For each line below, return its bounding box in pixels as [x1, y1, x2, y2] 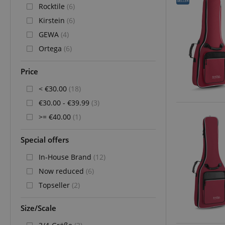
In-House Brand [39, 152, 93, 162]
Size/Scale [21, 202, 56, 213]
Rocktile [39, 1, 67, 11]
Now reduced [39, 166, 86, 176]
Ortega [39, 43, 64, 53]
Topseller [39, 180, 72, 190]
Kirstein [39, 15, 67, 25]
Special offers [21, 134, 69, 145]
